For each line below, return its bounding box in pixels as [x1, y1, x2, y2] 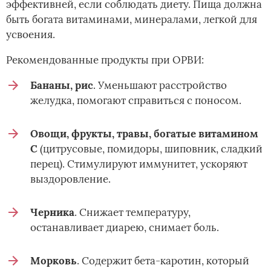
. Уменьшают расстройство [93, 78, 227, 92]
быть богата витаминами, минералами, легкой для [6, 12, 257, 26]
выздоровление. [30, 172, 111, 186]
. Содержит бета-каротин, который [77, 253, 249, 267]
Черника [30, 205, 74, 219]
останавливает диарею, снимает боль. [30, 220, 219, 234]
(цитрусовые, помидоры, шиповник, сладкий [38, 142, 263, 155]
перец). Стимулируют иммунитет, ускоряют [30, 157, 247, 171]
